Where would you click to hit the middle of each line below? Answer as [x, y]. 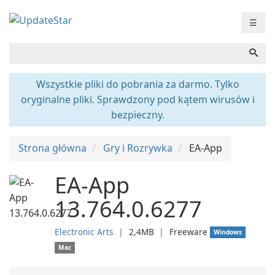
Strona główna [52, 148]
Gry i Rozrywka [138, 148]
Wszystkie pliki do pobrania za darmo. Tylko [137, 84]
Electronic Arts [84, 232]
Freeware [188, 232]
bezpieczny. [137, 115]
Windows [228, 232]
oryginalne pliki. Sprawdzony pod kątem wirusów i [137, 99]
